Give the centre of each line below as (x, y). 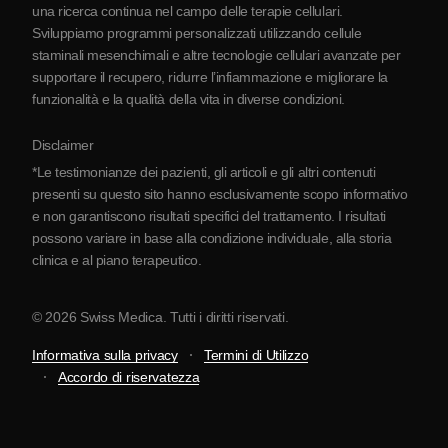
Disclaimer (63, 145)
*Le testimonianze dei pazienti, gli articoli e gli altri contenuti (204, 172)
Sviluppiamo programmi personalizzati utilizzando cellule (197, 33)
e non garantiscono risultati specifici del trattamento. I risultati (209, 216)
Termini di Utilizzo (256, 355)
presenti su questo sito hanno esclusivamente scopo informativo (220, 194)
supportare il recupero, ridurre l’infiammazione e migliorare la (210, 77)
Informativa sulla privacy (105, 355)
